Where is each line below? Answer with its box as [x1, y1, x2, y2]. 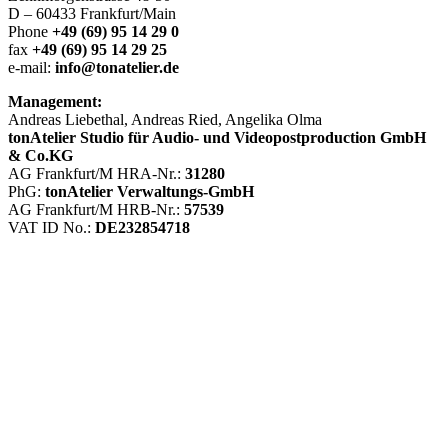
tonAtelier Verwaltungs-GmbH [45, 183, 254, 201]
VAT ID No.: [8, 219, 95, 237]
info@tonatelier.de [55, 59, 179, 77]
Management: [8, 93, 102, 111]
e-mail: [8, 59, 55, 77]
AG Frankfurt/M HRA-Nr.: [8, 165, 185, 183]
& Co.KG [8, 147, 73, 165]
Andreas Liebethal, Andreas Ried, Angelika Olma [8, 111, 322, 129]
